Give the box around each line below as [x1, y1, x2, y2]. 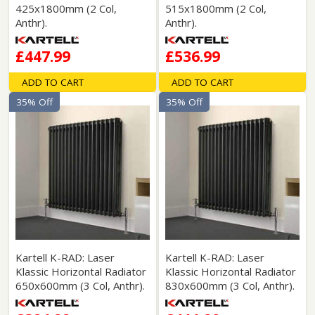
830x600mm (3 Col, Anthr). [165, 278, 295, 292]
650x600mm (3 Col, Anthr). [15, 278, 146, 292]
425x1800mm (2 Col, [15, 1, 117, 15]
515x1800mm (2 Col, [165, 1, 266, 15]
